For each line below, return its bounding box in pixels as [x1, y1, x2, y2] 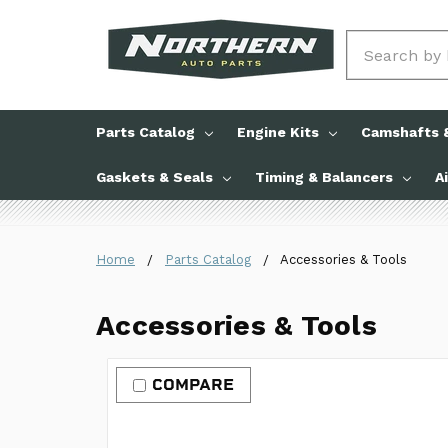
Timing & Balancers [255, 169, 393, 185]
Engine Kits [237, 124, 319, 140]
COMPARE [152, 375, 234, 394]
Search [347, 33, 401, 52]
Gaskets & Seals [96, 169, 213, 185]
